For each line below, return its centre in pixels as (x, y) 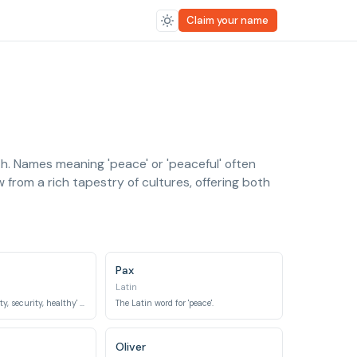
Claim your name (228, 20)
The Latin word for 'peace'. (165, 303)
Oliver (131, 346)
